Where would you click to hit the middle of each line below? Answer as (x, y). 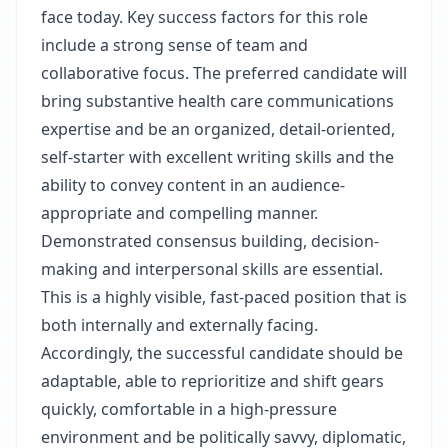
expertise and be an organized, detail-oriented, (218, 129)
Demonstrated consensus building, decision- (210, 241)
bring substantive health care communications (217, 101)
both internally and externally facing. (179, 325)
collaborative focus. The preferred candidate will (224, 73)
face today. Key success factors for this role (204, 17)
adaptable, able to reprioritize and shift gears (212, 381)
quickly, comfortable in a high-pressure (189, 409)
